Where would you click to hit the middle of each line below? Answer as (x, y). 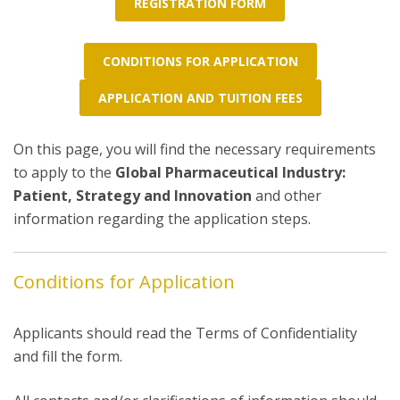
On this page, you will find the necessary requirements (195, 149)
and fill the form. (68, 356)
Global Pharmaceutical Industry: (230, 172)
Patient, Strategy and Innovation (134, 196)
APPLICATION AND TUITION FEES (200, 98)
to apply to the (64, 172)
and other (288, 196)
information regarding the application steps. (162, 219)
